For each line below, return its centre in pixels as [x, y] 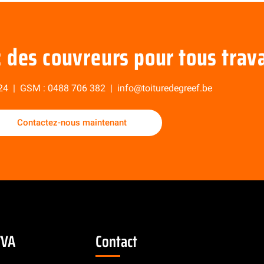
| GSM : [28, 88]
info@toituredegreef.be [164, 88]
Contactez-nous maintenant [72, 123]
